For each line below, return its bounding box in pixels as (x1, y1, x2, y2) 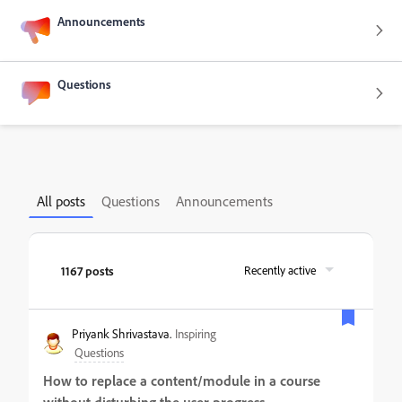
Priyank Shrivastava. (72, 326, 171, 341)
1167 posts (61, 263, 114, 278)
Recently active (244, 263, 316, 277)
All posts (37, 192, 85, 210)
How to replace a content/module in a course (43, 371, 320, 389)
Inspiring (175, 326, 216, 341)
